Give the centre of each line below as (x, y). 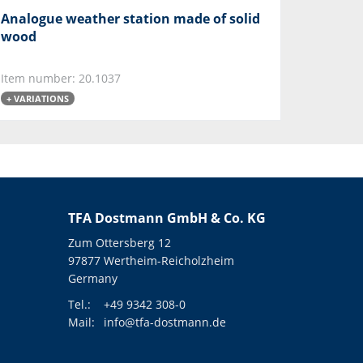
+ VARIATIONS (38, 98)
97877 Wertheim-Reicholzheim (151, 260)
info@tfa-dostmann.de (164, 322)
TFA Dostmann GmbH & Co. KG (167, 218)
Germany (92, 278)
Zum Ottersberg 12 (119, 242)
